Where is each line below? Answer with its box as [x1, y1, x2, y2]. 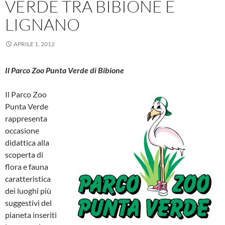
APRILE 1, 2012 [14, 40, 55, 48]
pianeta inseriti [5, 209, 57, 219]
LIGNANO [5, 14, 80, 35]
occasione [5, 125, 39, 135]
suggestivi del [5, 197, 52, 207]
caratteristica [5, 173, 51, 183]
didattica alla [5, 137, 49, 147]
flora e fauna [5, 161, 48, 171]
